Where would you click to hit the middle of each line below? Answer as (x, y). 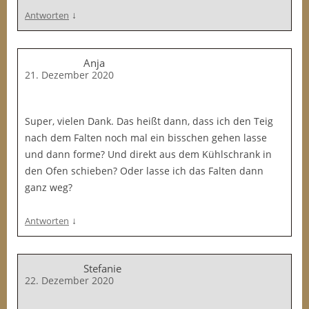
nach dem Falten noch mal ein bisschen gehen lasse (146, 138)
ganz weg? (49, 187)
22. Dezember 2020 (69, 280)
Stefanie (102, 268)
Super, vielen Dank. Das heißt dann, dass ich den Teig (149, 121)
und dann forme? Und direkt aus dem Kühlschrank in (148, 154)
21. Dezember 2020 (69, 75)
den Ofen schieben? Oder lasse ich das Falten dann (144, 171)
